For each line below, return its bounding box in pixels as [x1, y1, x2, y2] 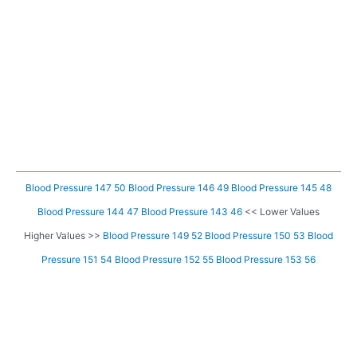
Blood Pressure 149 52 [103, 229, 202, 242]
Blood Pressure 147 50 [25, 182, 126, 194]
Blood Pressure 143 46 [141, 206, 242, 218]
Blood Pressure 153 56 [216, 253, 316, 266]
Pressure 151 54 [41, 253, 112, 266]
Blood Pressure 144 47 [37, 206, 139, 218]
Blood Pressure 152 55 [115, 253, 214, 266]
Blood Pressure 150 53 [205, 229, 305, 242]
